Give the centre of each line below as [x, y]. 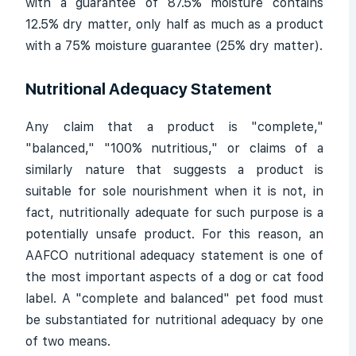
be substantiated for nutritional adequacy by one [174, 320]
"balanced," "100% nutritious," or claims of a [174, 148]
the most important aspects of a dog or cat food [174, 277]
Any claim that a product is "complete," [174, 127]
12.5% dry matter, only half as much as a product [174, 24]
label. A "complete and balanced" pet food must [174, 298]
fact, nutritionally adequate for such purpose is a [174, 213]
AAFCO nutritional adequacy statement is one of [174, 255]
